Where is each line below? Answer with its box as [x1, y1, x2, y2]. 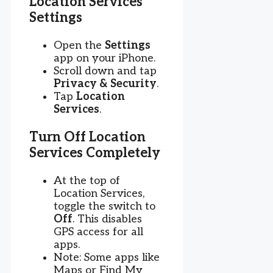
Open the [54, 38, 105, 52]
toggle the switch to [54, 199, 155, 213]
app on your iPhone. [54, 51, 155, 65]
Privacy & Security [54, 77, 157, 90]
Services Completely [29, 144, 160, 161]
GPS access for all [54, 225, 143, 238]
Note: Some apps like [54, 250, 160, 264]
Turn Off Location [29, 129, 146, 145]
